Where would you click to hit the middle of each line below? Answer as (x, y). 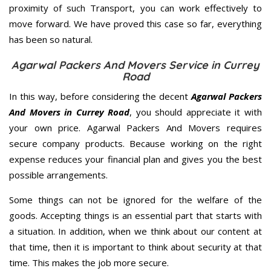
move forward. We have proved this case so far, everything (135, 23)
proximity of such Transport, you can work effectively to (135, 8)
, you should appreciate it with (196, 112)
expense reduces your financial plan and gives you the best (135, 159)
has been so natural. (51, 39)
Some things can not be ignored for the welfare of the (135, 199)
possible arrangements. (58, 175)
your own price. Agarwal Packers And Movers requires (135, 127)
